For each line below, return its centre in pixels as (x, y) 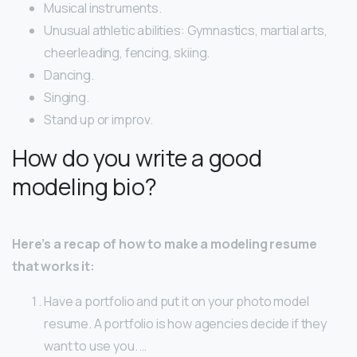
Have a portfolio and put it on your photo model (177, 302)
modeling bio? (84, 187)
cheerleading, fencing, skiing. (127, 53)
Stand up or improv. (98, 120)
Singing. (67, 98)
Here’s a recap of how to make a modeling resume (165, 244)
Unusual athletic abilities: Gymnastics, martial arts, (186, 31)
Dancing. (69, 75)
